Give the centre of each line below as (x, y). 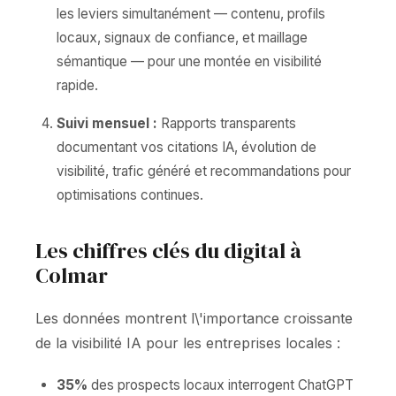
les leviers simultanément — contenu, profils (191, 14)
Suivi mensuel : (107, 123)
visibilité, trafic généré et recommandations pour (204, 171)
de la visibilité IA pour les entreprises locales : (188, 343)
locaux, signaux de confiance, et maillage (182, 38)
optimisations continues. (130, 195)
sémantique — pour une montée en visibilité (189, 61)
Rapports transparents (227, 123)
